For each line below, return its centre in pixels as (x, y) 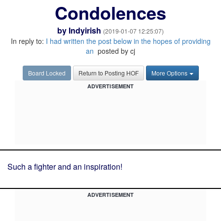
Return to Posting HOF (108, 73)
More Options (169, 73)
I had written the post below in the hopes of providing (128, 41)
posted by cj (115, 51)
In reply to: (28, 41)
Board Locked (47, 73)
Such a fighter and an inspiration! (65, 166)
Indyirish (85, 30)
